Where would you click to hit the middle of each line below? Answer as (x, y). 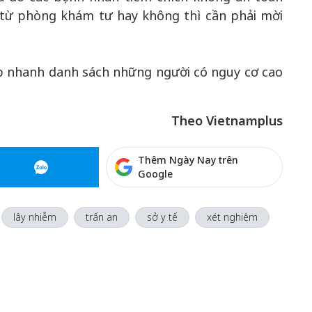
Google (156, 174)
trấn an (101, 217)
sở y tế (162, 217)
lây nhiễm (34, 217)
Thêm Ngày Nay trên (188, 160)
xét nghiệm (232, 217)
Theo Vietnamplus (227, 120)
